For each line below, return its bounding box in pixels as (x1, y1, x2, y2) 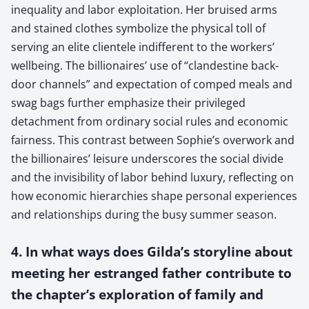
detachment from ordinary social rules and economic (11, 113, 288, 129)
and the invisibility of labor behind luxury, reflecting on (11, 169, 294, 185)
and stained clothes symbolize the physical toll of (11, 20, 266, 36)
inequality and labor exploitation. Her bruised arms (11, 1, 277, 17)
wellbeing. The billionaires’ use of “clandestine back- (11, 57, 279, 73)
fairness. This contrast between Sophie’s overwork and (11, 132, 295, 148)
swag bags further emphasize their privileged (11, 94, 246, 110)
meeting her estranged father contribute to (11, 263, 292, 281)
